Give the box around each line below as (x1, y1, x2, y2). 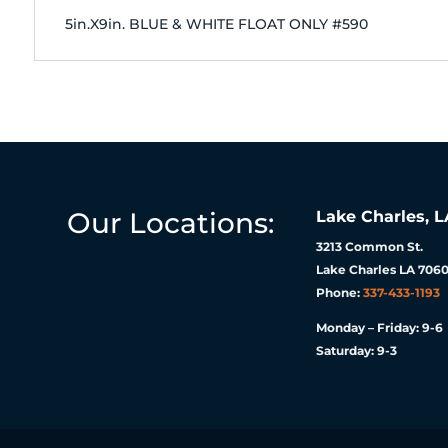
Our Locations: (67, 205, 275, 240)
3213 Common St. (316, 238, 424, 254)
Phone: (316, 284, 364, 300)
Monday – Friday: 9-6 (316, 319, 444, 335)
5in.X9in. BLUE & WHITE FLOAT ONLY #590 (64, 15, 368, 34)
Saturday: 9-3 (316, 342, 398, 358)
